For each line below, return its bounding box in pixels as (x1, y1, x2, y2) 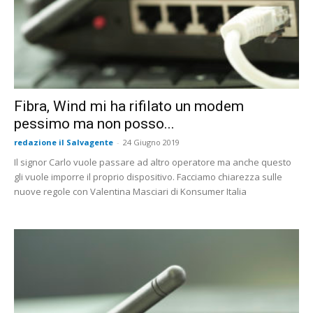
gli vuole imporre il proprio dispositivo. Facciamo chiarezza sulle (14, 170, 282, 183)
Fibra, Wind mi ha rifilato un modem (14, 97, 244, 115)
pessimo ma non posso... (14, 115, 175, 132)
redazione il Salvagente (14, 136, 113, 147)
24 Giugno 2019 (123, 136, 180, 147)
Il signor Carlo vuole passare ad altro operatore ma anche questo (14, 155, 291, 168)
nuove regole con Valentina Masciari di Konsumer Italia (14, 184, 247, 198)
